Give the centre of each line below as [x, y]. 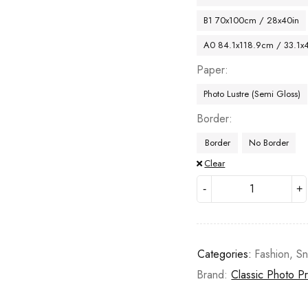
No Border [269, 143]
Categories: [225, 254]
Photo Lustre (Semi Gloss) [252, 94]
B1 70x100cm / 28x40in [252, 20]
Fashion [272, 254]
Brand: [214, 275]
